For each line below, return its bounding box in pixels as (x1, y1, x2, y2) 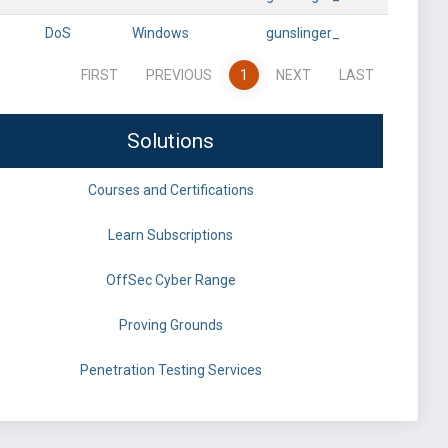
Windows (131, 25, 189, 41)
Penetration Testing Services (79, 362, 262, 378)
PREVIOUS (145, 67, 212, 83)
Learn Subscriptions (108, 227, 233, 243)
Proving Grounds (118, 317, 223, 333)
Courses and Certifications (87, 182, 254, 198)
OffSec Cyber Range (105, 272, 236, 288)
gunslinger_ (265, 25, 340, 41)
